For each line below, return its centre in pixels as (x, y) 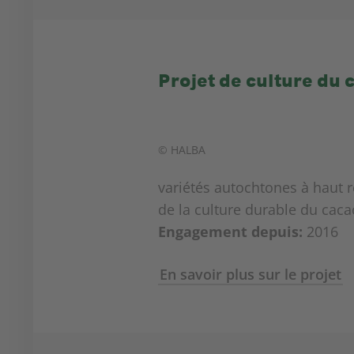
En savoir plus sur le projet (250, 274)
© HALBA (181, 150)
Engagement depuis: (230, 232)
